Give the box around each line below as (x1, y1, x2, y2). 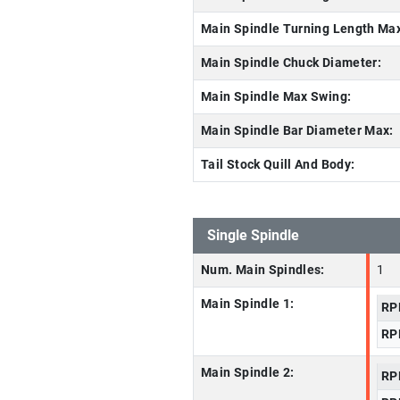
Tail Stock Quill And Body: (201, 157, 355, 172)
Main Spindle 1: (201, 296, 295, 312)
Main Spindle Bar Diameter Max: (201, 123, 394, 138)
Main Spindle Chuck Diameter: (201, 55, 382, 71)
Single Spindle (207, 227, 299, 244)
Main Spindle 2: (201, 365, 295, 380)
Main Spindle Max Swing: (201, 89, 352, 104)
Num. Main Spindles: (201, 262, 325, 278)
